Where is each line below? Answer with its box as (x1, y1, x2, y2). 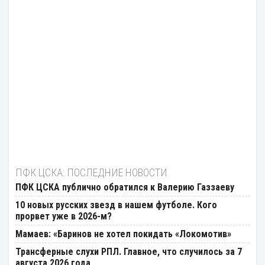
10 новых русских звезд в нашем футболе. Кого (15, 199, 217, 211)
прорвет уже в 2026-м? (15, 211, 112, 222)
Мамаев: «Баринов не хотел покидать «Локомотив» (15, 228, 231, 240)
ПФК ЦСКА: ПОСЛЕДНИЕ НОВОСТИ (15, 166, 167, 179)
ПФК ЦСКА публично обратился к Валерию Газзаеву (15, 182, 234, 193)
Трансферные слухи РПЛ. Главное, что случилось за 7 (15, 246, 242, 258)
